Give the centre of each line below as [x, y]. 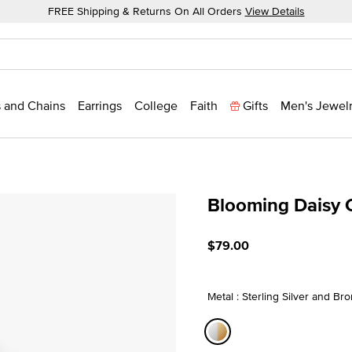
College [156, 105]
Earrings [100, 105]
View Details [275, 11]
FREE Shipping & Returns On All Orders [146, 11]
